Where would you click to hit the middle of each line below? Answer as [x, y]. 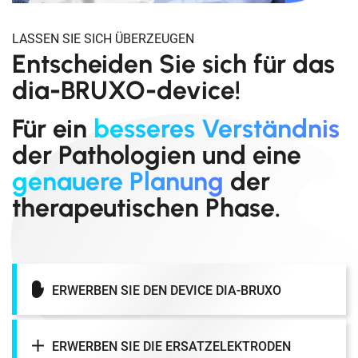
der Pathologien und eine [157, 155]
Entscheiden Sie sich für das [173, 64]
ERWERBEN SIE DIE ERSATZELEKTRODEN [171, 346]
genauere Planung [118, 182]
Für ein [53, 129]
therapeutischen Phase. [146, 208]
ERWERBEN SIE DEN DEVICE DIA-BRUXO [167, 290]
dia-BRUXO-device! [126, 91]
